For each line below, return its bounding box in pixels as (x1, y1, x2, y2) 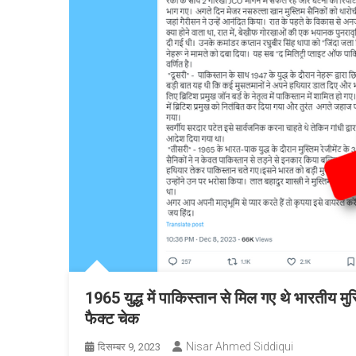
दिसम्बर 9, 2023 (98, 341, 161, 353)
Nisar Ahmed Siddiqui (186, 340, 293, 353)
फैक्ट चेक (85, 309, 139, 328)
